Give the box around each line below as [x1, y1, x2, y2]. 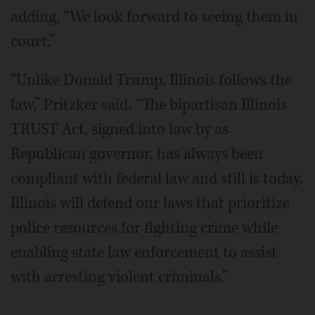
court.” [11, 31, 54, 52]
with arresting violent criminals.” [11, 266, 228, 288]
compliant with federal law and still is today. [11, 168, 303, 189]
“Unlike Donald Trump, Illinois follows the [11, 70, 292, 91]
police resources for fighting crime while [11, 217, 278, 238]
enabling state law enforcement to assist [11, 242, 277, 263]
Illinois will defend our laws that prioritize [11, 193, 290, 214]
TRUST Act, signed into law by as [11, 119, 229, 140]
